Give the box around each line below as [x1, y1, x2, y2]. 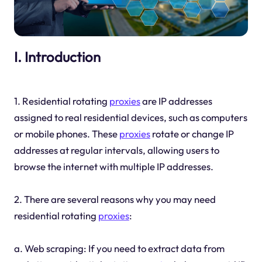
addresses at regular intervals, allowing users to [13, 144, 219, 157]
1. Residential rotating [13, 95, 109, 108]
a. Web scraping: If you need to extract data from [13, 242, 225, 255]
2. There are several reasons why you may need [13, 193, 216, 206]
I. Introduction [13, 47, 101, 65]
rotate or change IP [150, 127, 234, 140]
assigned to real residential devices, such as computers [13, 111, 247, 124]
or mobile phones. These [13, 127, 119, 140]
